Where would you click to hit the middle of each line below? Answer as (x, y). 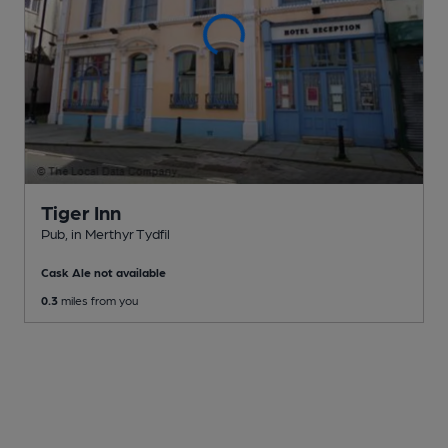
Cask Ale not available (103, 271)
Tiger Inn (81, 211)
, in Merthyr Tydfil (117, 232)
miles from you (98, 299)
